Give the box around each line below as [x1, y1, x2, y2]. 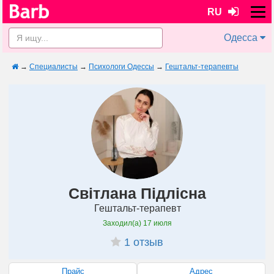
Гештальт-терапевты [165, 62, 239, 71]
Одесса [224, 32, 257, 43]
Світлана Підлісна [68, 185, 206, 202]
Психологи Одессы [89, 62, 154, 71]
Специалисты [29, 62, 78, 71]
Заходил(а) [102, 219, 143, 228]
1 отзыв [124, 236, 163, 248]
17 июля [143, 219, 172, 228]
